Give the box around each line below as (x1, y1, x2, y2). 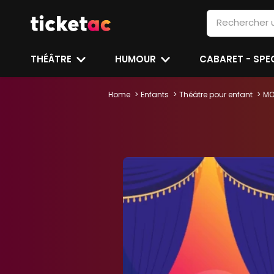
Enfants (141, 89, 169, 100)
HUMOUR (115, 53, 159, 65)
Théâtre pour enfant (179, 89, 253, 100)
